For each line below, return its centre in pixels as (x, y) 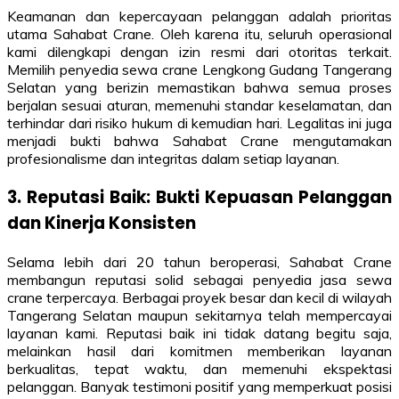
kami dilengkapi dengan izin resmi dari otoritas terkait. (199, 52)
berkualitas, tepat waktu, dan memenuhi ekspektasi (199, 368)
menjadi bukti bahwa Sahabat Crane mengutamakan (199, 141)
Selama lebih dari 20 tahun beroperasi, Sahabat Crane (199, 261)
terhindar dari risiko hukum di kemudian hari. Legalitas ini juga (199, 123)
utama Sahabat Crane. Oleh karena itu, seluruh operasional (199, 34)
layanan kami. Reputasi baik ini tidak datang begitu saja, (199, 333)
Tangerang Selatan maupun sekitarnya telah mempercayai (199, 315)
